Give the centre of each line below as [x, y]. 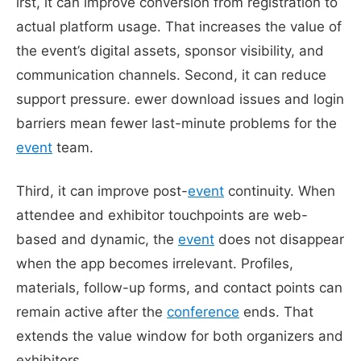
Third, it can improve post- [102, 191]
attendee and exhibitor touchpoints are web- [162, 215]
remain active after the [91, 311]
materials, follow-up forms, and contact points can [179, 287]
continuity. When [280, 191]
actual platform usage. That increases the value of [179, 26]
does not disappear [279, 239]
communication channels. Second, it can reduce [171, 75]
